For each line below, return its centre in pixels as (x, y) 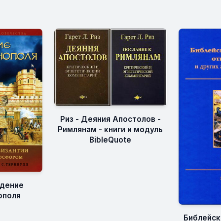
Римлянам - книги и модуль (110, 130)
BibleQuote (110, 140)
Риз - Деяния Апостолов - (110, 119)
